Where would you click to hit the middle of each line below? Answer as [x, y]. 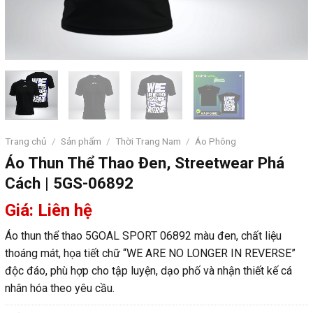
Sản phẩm [81, 141]
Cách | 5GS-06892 [69, 183]
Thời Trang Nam [148, 141]
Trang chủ [26, 141]
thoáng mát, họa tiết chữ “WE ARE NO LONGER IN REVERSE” [150, 253]
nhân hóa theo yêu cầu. [60, 288]
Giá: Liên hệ [49, 210]
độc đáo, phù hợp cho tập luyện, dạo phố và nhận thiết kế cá [148, 270]
